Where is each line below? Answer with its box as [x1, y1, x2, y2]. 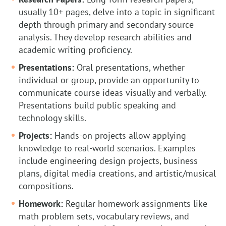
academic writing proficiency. [19, 44, 132, 56]
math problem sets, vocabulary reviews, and [19, 210, 189, 222]
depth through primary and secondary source [19, 19, 194, 31]
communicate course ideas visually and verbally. [19, 87, 206, 99]
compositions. [19, 180, 74, 192]
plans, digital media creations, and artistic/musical [19, 167, 216, 180]
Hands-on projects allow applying [54, 130, 186, 142]
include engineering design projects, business [19, 155, 198, 167]
